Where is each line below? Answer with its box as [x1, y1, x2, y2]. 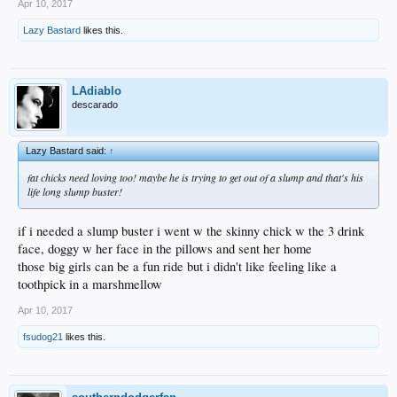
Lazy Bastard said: [26, 144, 109, 156]
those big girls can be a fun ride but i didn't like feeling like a [18, 257, 337, 275]
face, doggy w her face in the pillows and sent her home [18, 239, 312, 257]
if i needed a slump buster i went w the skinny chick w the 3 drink [18, 222, 364, 239]
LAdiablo [72, 83, 121, 97]
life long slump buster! [27, 183, 122, 198]
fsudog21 [23, 331, 63, 342]
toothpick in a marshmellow [18, 275, 162, 292]
